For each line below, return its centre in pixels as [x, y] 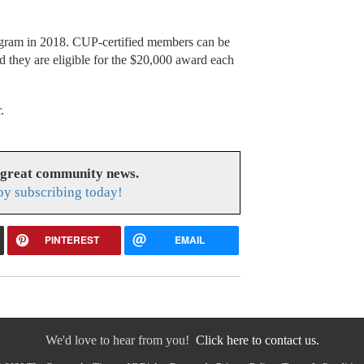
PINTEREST [72, 239]
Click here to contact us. [257, 340]
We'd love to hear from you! [120, 340]
